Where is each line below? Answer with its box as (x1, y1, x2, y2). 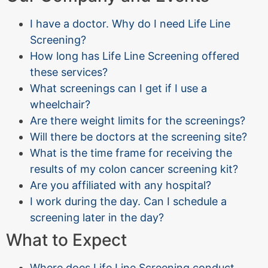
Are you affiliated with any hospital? (30, 178, 211, 191)
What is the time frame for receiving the (30, 146, 232, 159)
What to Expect (6, 229, 127, 250)
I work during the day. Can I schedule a (30, 194, 227, 208)
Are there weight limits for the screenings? (30, 114, 245, 127)
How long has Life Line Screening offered (30, 49, 239, 62)
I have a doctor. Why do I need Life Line (30, 17, 230, 30)
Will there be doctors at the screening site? (30, 130, 247, 143)
